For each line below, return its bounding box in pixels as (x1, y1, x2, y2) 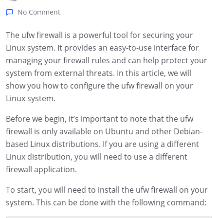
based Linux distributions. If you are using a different (6, 139, 199, 149)
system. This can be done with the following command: (6, 197, 206, 208)
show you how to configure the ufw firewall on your (6, 80, 193, 91)
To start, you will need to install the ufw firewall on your (6, 184, 208, 195)
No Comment (18, 7, 60, 17)
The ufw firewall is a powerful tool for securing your (6, 30, 193, 40)
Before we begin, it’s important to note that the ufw (6, 113, 193, 124)
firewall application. (6, 164, 77, 175)
